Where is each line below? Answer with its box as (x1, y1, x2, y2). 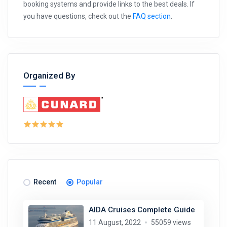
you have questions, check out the (23, 12, 133, 20)
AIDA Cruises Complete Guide (88, 205, 195, 214)
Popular (77, 177, 103, 186)
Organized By (23, 70, 75, 81)
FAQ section (133, 12, 171, 20)
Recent (33, 177, 56, 186)
